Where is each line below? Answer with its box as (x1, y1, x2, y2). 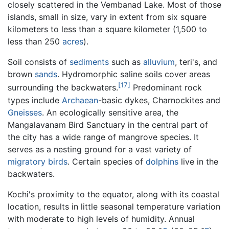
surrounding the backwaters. (8, 82, 118, 93)
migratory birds (8, 156, 67, 167)
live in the (178, 156, 218, 167)
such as (109, 57, 143, 67)
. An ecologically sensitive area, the (42, 107, 178, 118)
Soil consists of (8, 57, 70, 67)
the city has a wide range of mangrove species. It (8, 131, 199, 142)
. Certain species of (67, 156, 146, 167)
